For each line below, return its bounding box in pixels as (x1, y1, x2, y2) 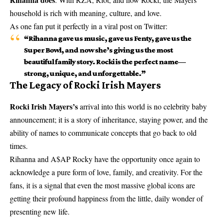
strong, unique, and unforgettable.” (23, 69, 145, 78)
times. (10, 140, 28, 151)
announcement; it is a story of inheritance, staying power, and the (10, 114, 208, 125)
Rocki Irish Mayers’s (10, 100, 78, 112)
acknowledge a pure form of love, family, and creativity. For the (10, 166, 202, 177)
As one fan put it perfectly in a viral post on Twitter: (10, 21, 167, 32)
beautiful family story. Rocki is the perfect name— (23, 57, 185, 66)
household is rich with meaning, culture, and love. (10, 8, 162, 18)
